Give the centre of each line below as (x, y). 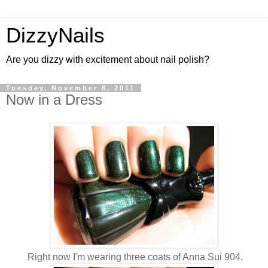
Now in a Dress (54, 100)
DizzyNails (55, 35)
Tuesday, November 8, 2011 (71, 88)
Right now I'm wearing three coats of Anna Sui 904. (134, 257)
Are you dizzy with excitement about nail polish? (108, 60)
